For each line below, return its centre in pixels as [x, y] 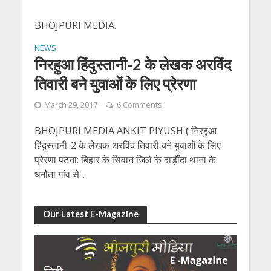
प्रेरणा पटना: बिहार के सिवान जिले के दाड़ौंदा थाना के [125, 160]
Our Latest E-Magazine [90, 214]
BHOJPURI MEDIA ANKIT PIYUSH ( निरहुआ [125, 131]
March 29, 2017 [70, 105]
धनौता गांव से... [59, 174]
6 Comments [139, 105]
